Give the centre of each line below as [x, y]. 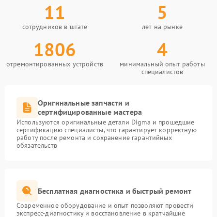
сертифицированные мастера [90, 112]
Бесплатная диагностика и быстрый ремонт [115, 191]
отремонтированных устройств [55, 64]
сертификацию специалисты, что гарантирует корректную [107, 130]
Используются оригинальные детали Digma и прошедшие [106, 122]
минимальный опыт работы [162, 64]
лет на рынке [162, 27]
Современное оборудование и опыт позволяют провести [105, 206]
